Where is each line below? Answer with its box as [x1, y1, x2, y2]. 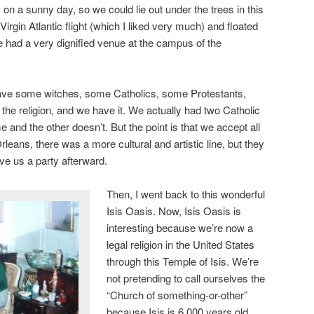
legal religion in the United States [107, 237, 255, 252]
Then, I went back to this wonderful [107, 186, 266, 202]
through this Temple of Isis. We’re [107, 254, 259, 269]
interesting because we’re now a [107, 220, 254, 235]
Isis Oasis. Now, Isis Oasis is [107, 203, 242, 219]
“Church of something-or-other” [107, 287, 248, 303]
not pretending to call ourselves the [107, 271, 266, 286]
